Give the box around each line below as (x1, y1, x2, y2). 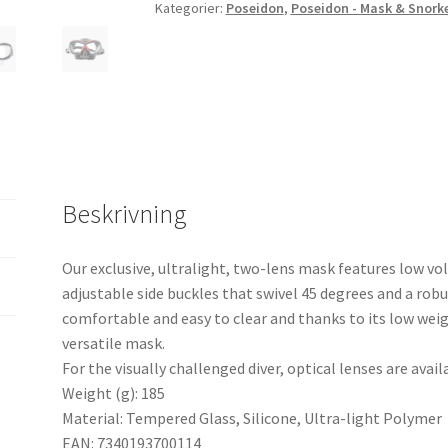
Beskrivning (62, 198, 188, 231)
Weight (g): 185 (62, 383, 166, 404)
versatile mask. (62, 333, 166, 354)
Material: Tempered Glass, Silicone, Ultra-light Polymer (62, 408, 443, 429)
